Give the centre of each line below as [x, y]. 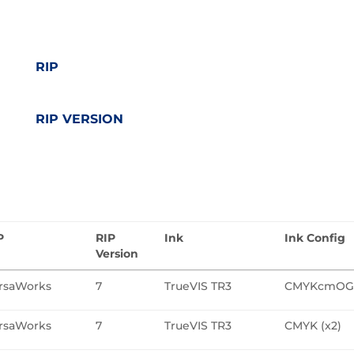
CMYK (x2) [313, 325]
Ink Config [315, 237]
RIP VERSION [79, 119]
